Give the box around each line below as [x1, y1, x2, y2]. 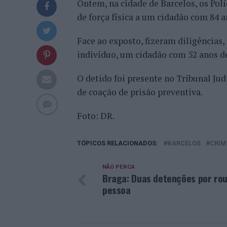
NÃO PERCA [102, 164, 135, 170]
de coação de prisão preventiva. [77, 86, 203, 98]
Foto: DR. [77, 110, 115, 122]
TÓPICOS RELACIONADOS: [77, 139, 158, 147]
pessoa [102, 182, 131, 197]
